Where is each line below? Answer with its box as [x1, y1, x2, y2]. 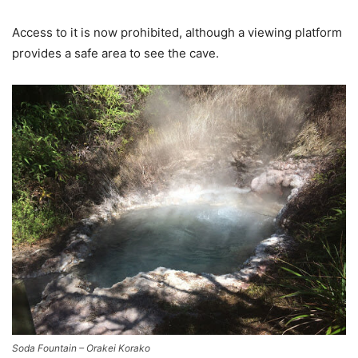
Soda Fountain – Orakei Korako [12, 342, 150, 355]
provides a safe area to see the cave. [12, 45, 219, 61]
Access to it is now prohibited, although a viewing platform [12, 24, 342, 40]
